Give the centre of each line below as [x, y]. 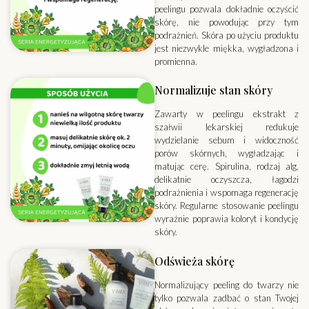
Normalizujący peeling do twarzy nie [227, 285]
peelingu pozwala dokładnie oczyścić [227, 9]
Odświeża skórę [195, 261]
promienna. [176, 62]
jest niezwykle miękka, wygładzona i [227, 49]
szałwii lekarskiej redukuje [227, 127]
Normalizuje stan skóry [213, 90]
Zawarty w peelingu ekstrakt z [227, 114]
